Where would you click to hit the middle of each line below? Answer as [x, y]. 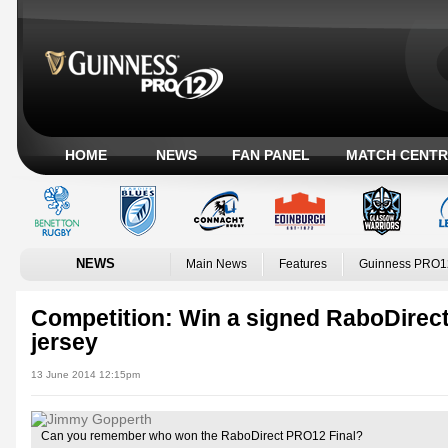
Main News [216, 264]
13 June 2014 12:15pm [85, 374]
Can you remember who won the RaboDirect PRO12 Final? [202, 436]
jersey [64, 342]
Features [303, 264]
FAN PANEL [271, 155]
